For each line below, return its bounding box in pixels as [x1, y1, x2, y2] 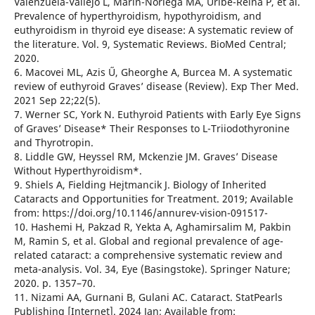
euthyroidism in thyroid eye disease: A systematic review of [13, 23, 293, 37]
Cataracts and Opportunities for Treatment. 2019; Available [13, 192, 293, 206]
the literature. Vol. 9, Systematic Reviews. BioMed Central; [13, 37, 286, 51]
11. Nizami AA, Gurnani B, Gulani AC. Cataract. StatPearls [13, 290, 283, 304]
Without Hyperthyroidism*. [13, 164, 142, 178]
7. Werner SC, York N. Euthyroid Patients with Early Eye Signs [13, 108, 301, 122]
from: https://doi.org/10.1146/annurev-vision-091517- [13, 206, 268, 220]
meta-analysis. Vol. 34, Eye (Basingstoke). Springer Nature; [13, 262, 290, 276]
